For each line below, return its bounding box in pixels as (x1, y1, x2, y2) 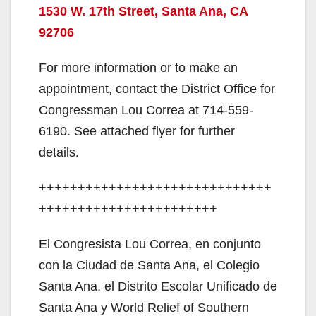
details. (39, 145, 79, 160)
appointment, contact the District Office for (39, 82, 275, 97)
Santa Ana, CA (162, 4, 248, 19)
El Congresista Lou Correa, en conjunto (39, 237, 261, 252)
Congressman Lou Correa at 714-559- (39, 103, 253, 118)
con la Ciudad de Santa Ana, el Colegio (39, 258, 260, 273)
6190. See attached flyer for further (39, 124, 235, 139)
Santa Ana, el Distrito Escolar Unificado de (39, 279, 277, 294)
